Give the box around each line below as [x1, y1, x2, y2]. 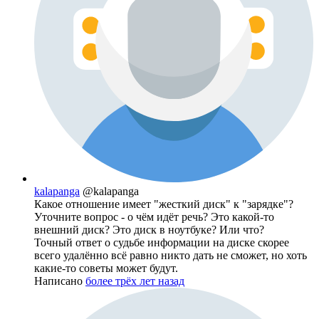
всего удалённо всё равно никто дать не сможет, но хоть [34, 249, 307, 262]
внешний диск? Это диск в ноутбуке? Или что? [34, 224, 264, 236]
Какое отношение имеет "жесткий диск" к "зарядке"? [34, 198, 293, 211]
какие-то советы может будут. [34, 262, 178, 275]
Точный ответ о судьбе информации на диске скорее [34, 236, 289, 249]
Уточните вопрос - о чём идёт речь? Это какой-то [34, 211, 274, 224]
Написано [34, 275, 85, 288]
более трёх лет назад [85, 275, 184, 288]
